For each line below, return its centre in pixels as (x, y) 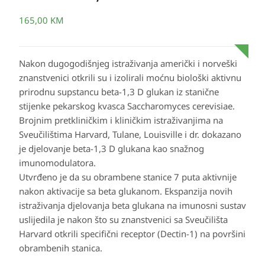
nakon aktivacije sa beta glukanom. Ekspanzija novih (126, 191)
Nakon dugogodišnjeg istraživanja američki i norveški (128, 63)
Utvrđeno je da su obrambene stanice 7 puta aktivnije (128, 177)
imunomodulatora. (57, 163)
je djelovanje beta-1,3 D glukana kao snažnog (112, 148)
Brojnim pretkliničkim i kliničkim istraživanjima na (121, 120)
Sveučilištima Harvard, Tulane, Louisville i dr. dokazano (130, 134)
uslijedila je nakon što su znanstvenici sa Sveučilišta (123, 219)
